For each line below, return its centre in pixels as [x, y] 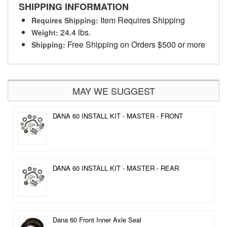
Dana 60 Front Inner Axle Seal [97, 220]
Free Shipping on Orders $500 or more [135, 44]
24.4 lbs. [74, 32]
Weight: [45, 32]
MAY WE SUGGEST [113, 91]
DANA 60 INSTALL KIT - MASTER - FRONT [118, 116]
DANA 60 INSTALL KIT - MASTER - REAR [116, 168]
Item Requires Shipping [142, 20]
